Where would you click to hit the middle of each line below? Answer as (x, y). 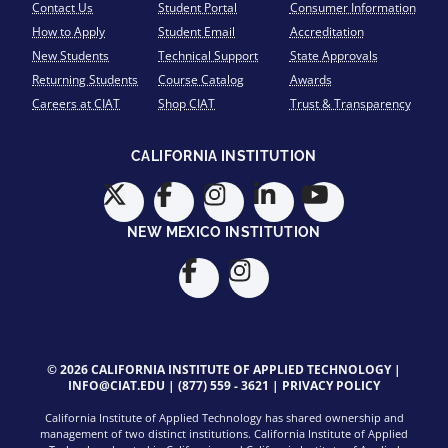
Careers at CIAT (76, 103)
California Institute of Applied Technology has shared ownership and (224, 417)
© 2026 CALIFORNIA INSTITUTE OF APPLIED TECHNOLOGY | (224, 369)
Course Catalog (201, 79)
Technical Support (208, 55)
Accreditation (326, 31)
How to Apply (68, 31)
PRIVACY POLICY (331, 385)
